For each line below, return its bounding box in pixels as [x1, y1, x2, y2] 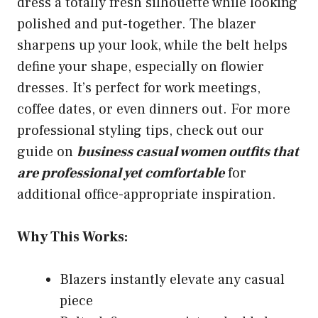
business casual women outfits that [77, 142, 299, 161]
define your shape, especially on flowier [17, 57, 264, 76]
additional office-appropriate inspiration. [17, 185, 276, 204]
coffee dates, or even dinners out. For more [17, 99, 290, 119]
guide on [17, 142, 77, 161]
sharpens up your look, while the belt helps [17, 35, 287, 55]
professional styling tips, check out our [17, 121, 264, 140]
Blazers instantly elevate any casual [60, 270, 285, 289]
